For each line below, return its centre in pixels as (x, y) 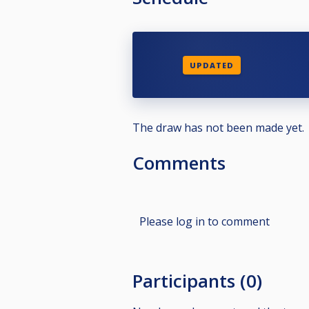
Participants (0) (197, 280)
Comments (179, 162)
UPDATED (211, 65)
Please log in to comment (205, 221)
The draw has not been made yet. (218, 128)
